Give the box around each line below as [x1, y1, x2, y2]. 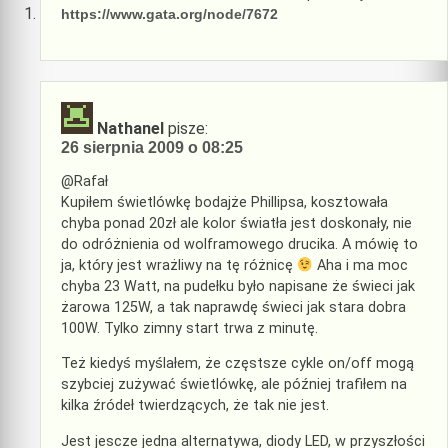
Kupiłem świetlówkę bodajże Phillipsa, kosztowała [61, 194, 388, 212]
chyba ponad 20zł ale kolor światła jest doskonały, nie [61, 215, 412, 233]
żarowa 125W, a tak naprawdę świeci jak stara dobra [61, 299, 406, 317]
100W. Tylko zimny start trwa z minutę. [61, 320, 318, 338]
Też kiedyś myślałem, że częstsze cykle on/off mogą [61, 355, 414, 373]
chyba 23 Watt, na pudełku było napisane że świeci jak [61, 278, 415, 296]
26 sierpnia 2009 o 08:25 [61, 138, 243, 156]
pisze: [168, 118, 208, 138]
